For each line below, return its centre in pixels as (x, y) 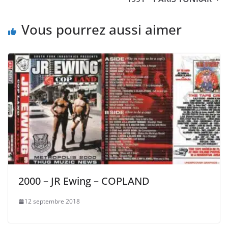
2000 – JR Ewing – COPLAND (84, 181)
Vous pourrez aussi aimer (102, 29)
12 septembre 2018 (52, 202)
